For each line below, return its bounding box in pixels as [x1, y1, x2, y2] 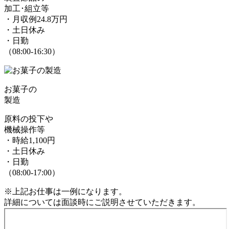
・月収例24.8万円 [4, 14, 67, 24]
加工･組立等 [4, 4, 49, 13]
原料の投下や [4, 114, 53, 123]
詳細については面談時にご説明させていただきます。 [4, 197, 200, 207]
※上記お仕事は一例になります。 [4, 187, 127, 196]
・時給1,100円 [4, 135, 55, 145]
